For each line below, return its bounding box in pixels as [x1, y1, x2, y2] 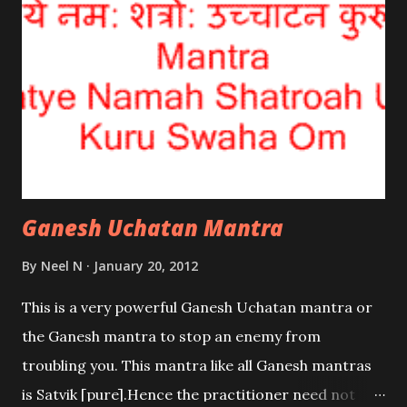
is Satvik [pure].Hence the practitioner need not [22, 385, 355, 404]
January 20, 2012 [94, 257, 198, 275]
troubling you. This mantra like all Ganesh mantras [22, 356, 372, 375]
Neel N [41, 257, 83, 275]
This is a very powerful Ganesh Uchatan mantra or [22, 298, 372, 317]
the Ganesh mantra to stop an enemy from [22, 327, 321, 346]
